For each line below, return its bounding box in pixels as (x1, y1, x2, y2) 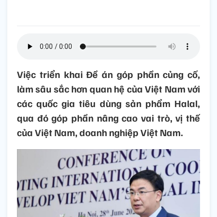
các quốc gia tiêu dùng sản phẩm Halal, (17, 97, 200, 110)
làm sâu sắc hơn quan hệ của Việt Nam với (17, 82, 200, 95)
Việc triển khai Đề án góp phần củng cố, (17, 68, 200, 81)
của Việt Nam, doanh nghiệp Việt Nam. (17, 126, 183, 139)
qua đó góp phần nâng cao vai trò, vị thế (17, 111, 200, 124)
